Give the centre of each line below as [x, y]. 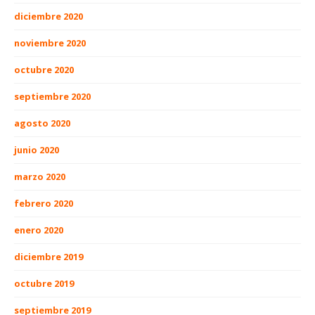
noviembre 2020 [50, 43]
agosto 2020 [42, 123]
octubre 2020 [44, 70]
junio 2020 [37, 150]
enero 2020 [39, 230]
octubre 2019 [44, 284]
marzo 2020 [40, 177]
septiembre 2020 [52, 97]
